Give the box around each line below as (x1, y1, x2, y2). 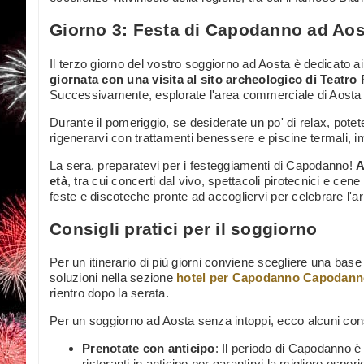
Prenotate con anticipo (82, 341, 215, 356)
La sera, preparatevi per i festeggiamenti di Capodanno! (50, 158, 356, 172)
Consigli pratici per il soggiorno (50, 219, 318, 238)
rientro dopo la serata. (50, 286, 169, 301)
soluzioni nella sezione (50, 271, 176, 285)
